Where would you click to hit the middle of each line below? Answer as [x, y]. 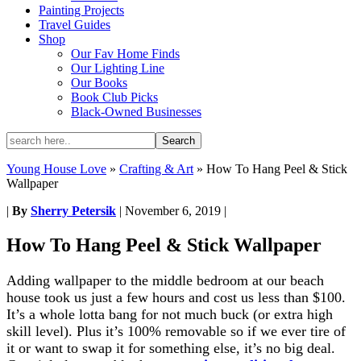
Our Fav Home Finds [125, 54]
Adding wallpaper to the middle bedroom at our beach [165, 280]
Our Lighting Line [118, 68]
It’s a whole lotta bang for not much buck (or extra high [170, 314]
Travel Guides [75, 25]
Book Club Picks [114, 97]
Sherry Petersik [73, 211]
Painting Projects [81, 10]
